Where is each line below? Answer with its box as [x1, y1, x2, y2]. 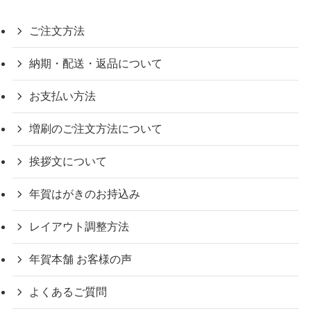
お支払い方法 [28, 90, 96, 102]
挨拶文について [28, 155, 107, 167]
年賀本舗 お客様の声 [28, 253, 132, 265]
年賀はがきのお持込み [28, 187, 140, 200]
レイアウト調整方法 [28, 220, 129, 233]
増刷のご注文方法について [28, 122, 162, 135]
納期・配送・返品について [28, 57, 162, 69]
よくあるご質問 [28, 285, 107, 298]
